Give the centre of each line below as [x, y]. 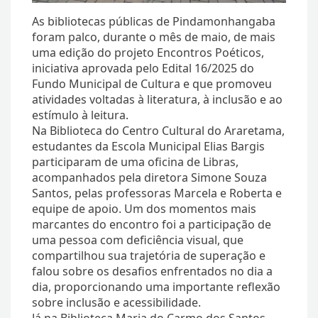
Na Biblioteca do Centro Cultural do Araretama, [158, 131]
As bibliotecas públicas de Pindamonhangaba [154, 22]
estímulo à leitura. [80, 115]
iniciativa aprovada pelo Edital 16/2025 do [143, 68]
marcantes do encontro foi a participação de [152, 225]
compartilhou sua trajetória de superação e [149, 256]
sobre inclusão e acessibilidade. [116, 303]
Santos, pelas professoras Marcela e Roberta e [157, 193]
